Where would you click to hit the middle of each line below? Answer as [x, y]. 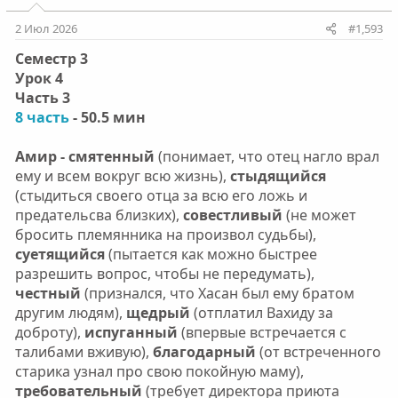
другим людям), [70, 312]
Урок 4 [39, 78]
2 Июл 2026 [46, 28]
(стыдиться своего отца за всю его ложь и [161, 195]
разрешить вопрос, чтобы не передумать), [164, 273]
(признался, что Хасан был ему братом [219, 293]
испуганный [129, 332]
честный [49, 293]
